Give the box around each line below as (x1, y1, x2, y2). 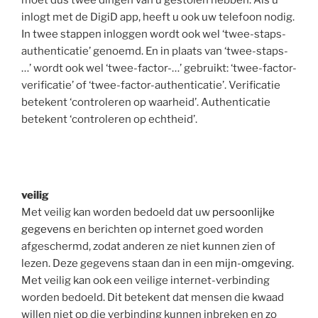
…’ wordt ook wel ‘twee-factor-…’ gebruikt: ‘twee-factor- (21, 62, 297, 75)
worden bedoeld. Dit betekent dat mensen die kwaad (21, 290, 284, 304)
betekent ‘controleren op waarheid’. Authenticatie (21, 96, 270, 109)
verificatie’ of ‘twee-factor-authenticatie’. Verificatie (21, 79, 280, 92)
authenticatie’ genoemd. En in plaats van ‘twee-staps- (21, 45, 288, 58)
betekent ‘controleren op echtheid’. (21, 113, 197, 126)
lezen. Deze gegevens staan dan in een (21, 256, 215, 270)
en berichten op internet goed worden (71, 222, 263, 236)
